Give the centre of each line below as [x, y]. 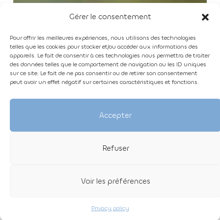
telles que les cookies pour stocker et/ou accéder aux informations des [104, 47]
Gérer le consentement [110, 17]
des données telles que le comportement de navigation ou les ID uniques [108, 64]
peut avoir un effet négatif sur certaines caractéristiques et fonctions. [104, 82]
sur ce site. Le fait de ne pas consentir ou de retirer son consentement [104, 73]
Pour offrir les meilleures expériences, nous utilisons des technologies [103, 38]
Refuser [115, 148]
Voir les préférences [115, 181]
